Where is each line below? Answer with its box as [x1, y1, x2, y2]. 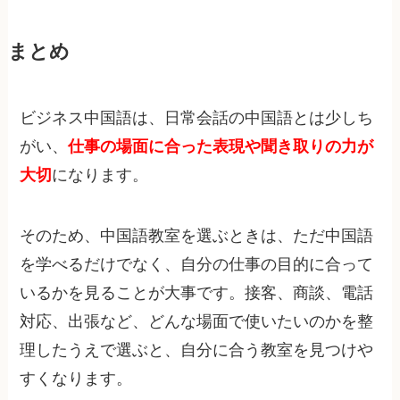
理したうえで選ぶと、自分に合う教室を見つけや [20, 340, 374, 359]
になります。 [52, 166, 149, 185]
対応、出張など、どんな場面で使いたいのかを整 [20, 312, 374, 330]
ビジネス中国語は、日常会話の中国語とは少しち [20, 109, 374, 128]
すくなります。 [20, 369, 133, 387]
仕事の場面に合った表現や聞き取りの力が [68, 137, 374, 156]
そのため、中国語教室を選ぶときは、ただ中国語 [20, 226, 374, 245]
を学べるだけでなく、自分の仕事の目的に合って [20, 254, 374, 273]
